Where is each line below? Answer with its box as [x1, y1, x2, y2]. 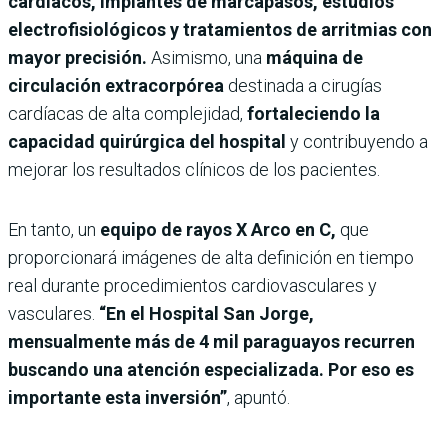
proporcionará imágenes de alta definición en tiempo [8, 246, 414, 268]
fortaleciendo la [247, 102, 380, 124]
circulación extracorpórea [8, 74, 228, 96]
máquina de [262, 46, 363, 68]
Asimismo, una [151, 46, 262, 68]
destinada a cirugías [228, 74, 382, 96]
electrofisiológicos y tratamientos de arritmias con [8, 18, 432, 40]
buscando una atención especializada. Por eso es [8, 358, 414, 380]
